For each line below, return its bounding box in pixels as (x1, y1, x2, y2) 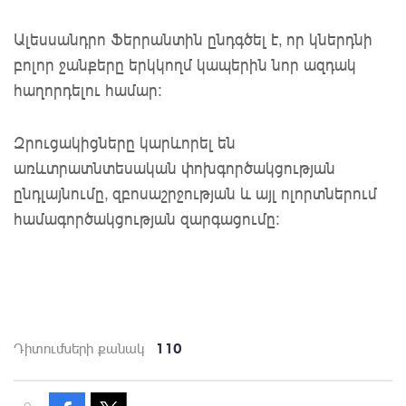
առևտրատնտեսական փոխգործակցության (14, 158, 335, 179)
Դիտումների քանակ (14, 339, 144, 358)
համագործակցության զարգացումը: (14, 208, 280, 229)
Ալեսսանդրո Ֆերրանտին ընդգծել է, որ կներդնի (14, 29, 372, 50)
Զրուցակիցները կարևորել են (14, 132, 236, 153)
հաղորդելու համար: (14, 80, 162, 101)
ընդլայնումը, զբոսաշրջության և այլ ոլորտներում (14, 183, 377, 204)
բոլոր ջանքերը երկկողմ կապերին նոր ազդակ (14, 54, 356, 75)
